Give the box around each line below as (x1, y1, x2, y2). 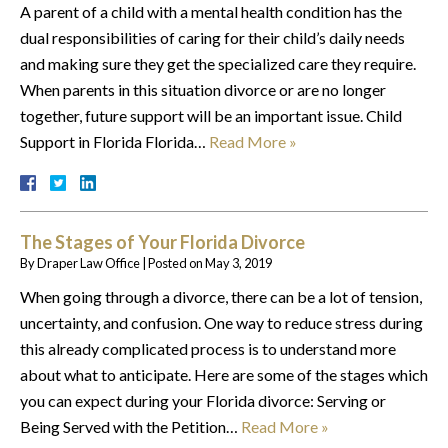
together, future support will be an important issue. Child (20, 105, 402, 125)
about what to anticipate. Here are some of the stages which (20, 364, 428, 384)
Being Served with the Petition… (20, 416, 241, 436)
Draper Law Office (37, 254, 140, 271)
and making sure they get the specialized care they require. (20, 53, 416, 73)
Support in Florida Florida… (20, 131, 209, 151)
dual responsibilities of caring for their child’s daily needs (20, 27, 405, 47)
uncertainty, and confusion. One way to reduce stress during (20, 312, 423, 332)
